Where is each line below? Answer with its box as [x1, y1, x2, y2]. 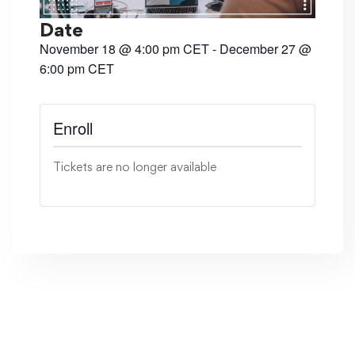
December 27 [219, 40, 296, 59]
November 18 [40, 40, 116, 59]
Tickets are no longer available [53, 159, 216, 175]
